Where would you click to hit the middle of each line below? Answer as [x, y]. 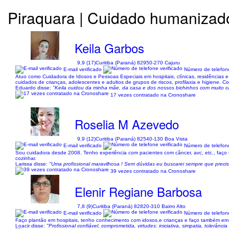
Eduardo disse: [34, 88]
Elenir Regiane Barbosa [139, 191]
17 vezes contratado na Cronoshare [153, 95]
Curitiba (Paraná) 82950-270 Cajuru [138, 63]
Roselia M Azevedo [127, 124]
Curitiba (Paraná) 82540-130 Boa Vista [142, 139]
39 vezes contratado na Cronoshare [153, 171]
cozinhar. [26, 158]
